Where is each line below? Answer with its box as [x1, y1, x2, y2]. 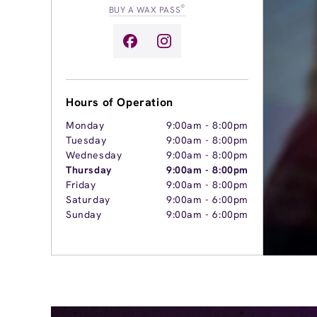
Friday [66, 178, 96, 192]
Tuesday [66, 134, 107, 147]
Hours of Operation [66, 95, 173, 110]
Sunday [66, 208, 102, 221]
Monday [66, 119, 105, 132]
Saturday [66, 193, 110, 207]
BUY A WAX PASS [108, 4, 181, 16]
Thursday [66, 163, 112, 177]
